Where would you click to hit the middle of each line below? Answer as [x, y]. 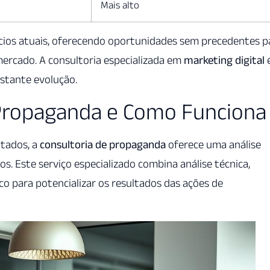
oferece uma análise [213, 145]
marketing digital [224, 60]
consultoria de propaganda [103, 145]
